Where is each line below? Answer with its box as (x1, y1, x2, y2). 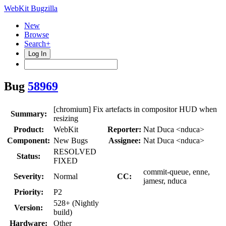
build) (53, 207, 72, 216)
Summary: (10, 109, 47, 118)
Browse (24, 30, 49, 39)
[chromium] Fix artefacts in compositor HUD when (53, 104, 217, 114)
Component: (7, 136, 50, 145)
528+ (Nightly (53, 198, 99, 207)
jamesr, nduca (143, 176, 187, 185)
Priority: (14, 187, 43, 196)
